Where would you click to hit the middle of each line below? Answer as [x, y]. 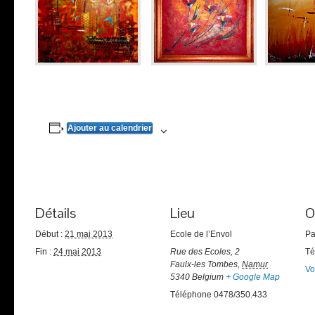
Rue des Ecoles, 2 [205, 252]
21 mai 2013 [89, 234]
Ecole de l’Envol [201, 234]
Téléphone [191, 295]
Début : [49, 234]
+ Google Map [253, 277]
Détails [56, 213]
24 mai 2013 [77, 252]
